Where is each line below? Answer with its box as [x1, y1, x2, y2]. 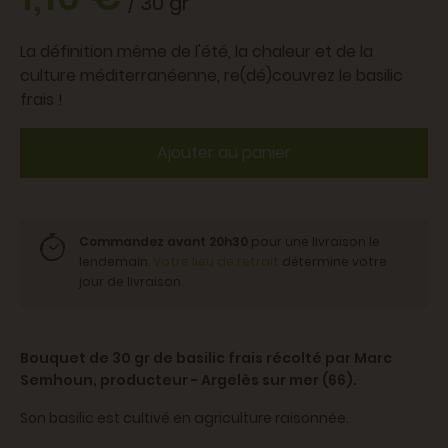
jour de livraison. [79, 273, 183, 291]
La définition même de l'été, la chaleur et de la [20, 40, 373, 64]
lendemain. [79, 253, 153, 271]
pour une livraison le [248, 233, 380, 251]
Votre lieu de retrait [153, 253, 279, 271]
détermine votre [279, 253, 387, 271]
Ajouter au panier [157, 141, 291, 165]
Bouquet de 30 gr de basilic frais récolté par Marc [20, 348, 392, 369]
